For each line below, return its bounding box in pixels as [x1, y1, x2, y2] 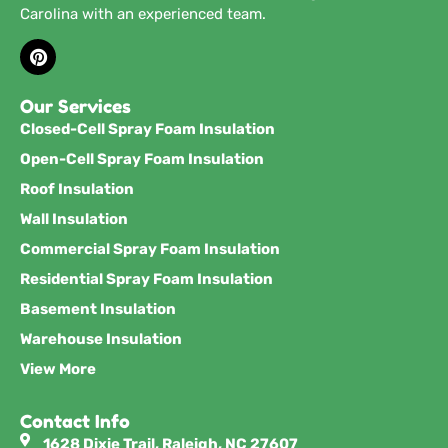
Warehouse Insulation [20, 329, 182, 348]
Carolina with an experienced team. [20, 4, 266, 23]
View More [20, 359, 96, 378]
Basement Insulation [20, 299, 176, 318]
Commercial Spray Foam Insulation [20, 239, 280, 258]
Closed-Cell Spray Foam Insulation [20, 119, 275, 138]
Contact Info [20, 409, 130, 432]
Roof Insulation [20, 179, 134, 198]
